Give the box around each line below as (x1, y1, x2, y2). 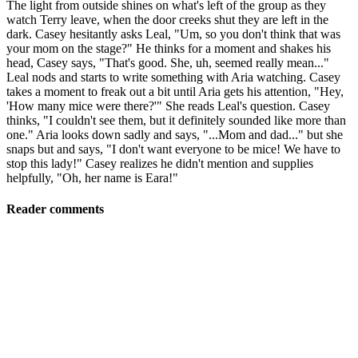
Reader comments (6, 201, 104, 216)
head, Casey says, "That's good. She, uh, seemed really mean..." (6, 55, 329, 70)
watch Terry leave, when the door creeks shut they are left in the (6, 12, 328, 26)
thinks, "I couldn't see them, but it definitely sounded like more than (6, 113, 346, 127)
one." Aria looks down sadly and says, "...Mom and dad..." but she (6, 127, 343, 141)
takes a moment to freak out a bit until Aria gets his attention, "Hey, (6, 84, 344, 98)
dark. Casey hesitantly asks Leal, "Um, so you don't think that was (6, 26, 340, 41)
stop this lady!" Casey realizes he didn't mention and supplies (6, 156, 313, 170)
